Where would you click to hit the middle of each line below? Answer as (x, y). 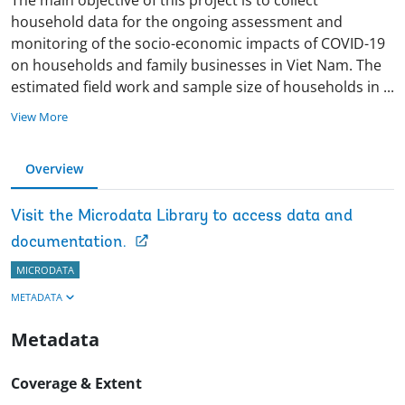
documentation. (69, 242)
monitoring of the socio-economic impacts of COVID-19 (198, 43)
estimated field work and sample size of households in (195, 86)
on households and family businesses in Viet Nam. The (196, 65)
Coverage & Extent (76, 383)
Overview (54, 168)
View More (39, 116)
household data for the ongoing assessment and (177, 21)
